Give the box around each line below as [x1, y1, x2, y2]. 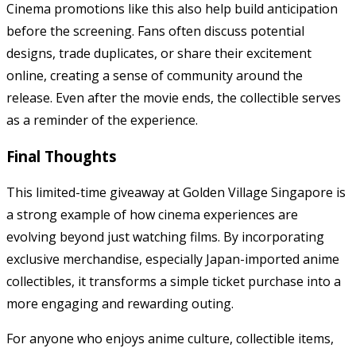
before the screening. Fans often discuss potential [6, 22, 304, 41]
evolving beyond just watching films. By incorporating [6, 227, 324, 246]
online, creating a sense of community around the [6, 67, 303, 85]
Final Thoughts [6, 145, 117, 166]
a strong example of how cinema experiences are [6, 205, 298, 223]
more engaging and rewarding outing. [6, 294, 234, 312]
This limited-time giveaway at [6, 183, 183, 201]
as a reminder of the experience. [6, 111, 198, 130]
